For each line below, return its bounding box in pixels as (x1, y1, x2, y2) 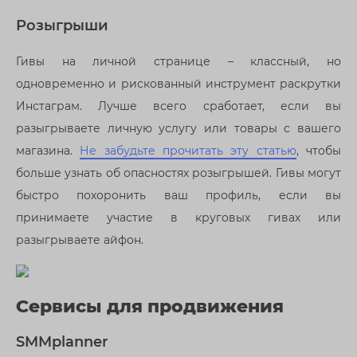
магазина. (16, 143, 80, 159)
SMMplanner (16, 332, 108, 350)
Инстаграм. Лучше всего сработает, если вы (16, 99, 341, 114)
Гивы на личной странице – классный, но (16, 54, 341, 69)
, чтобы (296, 143, 342, 159)
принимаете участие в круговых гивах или (16, 210, 341, 226)
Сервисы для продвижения (16, 295, 284, 317)
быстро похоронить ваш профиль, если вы (16, 188, 341, 203)
